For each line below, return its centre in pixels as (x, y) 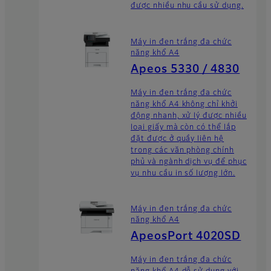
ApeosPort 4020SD (186, 237)
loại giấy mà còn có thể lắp (183, 127)
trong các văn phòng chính (183, 150)
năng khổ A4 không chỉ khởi (184, 104)
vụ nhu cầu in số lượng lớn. (183, 173)
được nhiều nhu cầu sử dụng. (187, 6)
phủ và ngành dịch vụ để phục (189, 162)
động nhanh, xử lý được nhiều (189, 116)
